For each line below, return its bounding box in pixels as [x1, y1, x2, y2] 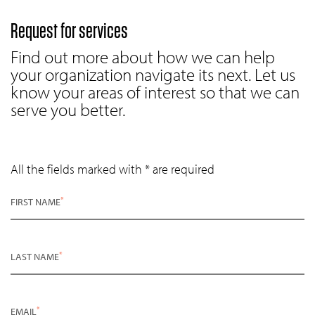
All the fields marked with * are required [11, 161, 214, 178]
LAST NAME [11, 250, 59, 264]
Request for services [11, 18, 128, 44]
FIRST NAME [11, 195, 60, 209]
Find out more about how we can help [11, 46, 275, 68]
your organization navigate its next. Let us [11, 63, 295, 86]
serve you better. [11, 98, 125, 121]
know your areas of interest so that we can [11, 81, 300, 103]
